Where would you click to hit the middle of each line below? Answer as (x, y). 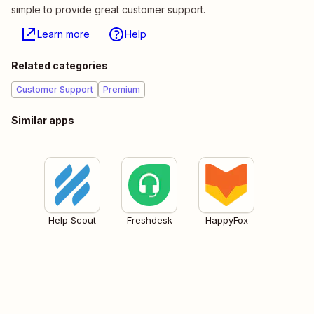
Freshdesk (149, 220)
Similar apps (43, 121)
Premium (122, 90)
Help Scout (72, 220)
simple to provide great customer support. (108, 10)
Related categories (60, 66)
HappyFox (226, 220)
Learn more (63, 34)
